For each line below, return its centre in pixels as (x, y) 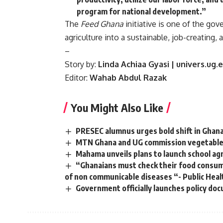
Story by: (81, 64)
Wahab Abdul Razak (128, 77)
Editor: (77, 77)
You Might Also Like (117, 107)
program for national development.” (141, 11)
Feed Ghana (102, 24)
